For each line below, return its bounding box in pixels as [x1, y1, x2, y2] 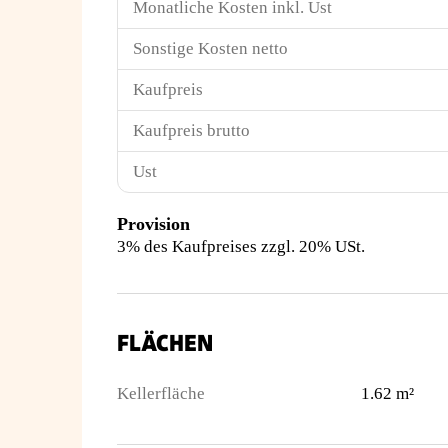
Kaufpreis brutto [133, 121, 250, 140]
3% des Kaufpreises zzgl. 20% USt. [117, 237, 365, 256]
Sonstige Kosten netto [133, 39, 288, 58]
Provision [117, 214, 190, 234]
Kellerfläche [117, 384, 205, 403]
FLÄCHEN [117, 330, 213, 357]
